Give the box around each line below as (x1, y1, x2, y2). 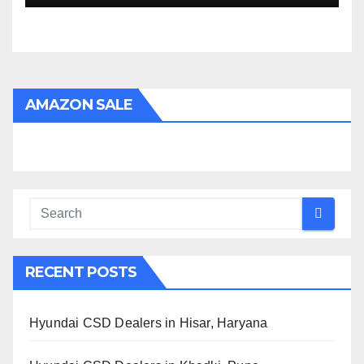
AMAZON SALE (25, 95, 133, 114)
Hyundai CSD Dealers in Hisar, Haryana (29, 315, 268, 330)
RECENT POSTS (25, 262, 137, 281)
